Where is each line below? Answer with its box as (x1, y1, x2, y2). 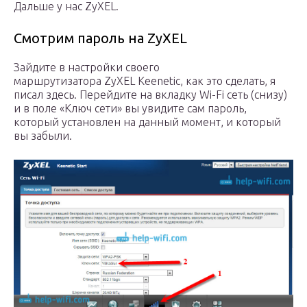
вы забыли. (14, 129, 72, 142)
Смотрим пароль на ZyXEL (14, 29, 187, 46)
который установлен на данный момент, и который (14, 115, 281, 128)
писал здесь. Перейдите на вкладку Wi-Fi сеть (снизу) (14, 88, 287, 101)
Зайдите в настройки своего (14, 60, 160, 73)
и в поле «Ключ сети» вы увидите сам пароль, (14, 101, 247, 114)
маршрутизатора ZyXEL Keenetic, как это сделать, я (14, 74, 275, 87)
